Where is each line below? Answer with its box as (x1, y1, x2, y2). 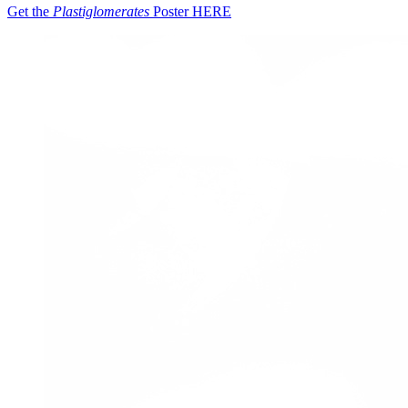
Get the (7, 4, 53, 20)
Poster (149, 4, 192, 20)
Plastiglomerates (53, 4, 149, 20)
